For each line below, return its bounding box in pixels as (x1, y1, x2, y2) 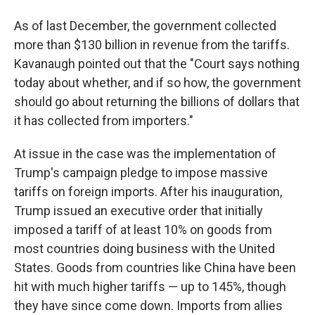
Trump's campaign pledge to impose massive (14, 165, 268, 180)
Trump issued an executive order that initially (14, 203, 263, 218)
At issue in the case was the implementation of (14, 146, 276, 161)
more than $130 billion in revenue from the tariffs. (14, 37, 290, 52)
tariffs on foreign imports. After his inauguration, (14, 184, 282, 199)
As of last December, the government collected (14, 18, 276, 33)
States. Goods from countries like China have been (14, 260, 296, 275)
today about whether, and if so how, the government (14, 75, 301, 90)
